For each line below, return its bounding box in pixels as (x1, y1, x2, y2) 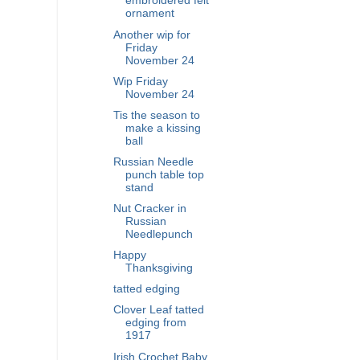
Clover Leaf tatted (112, 304, 204, 317)
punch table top (125, 168, 204, 181)
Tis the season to (112, 108, 200, 121)
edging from (125, 317, 186, 329)
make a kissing (125, 121, 201, 134)
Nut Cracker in (112, 202, 186, 215)
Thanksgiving (125, 262, 193, 275)
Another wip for (112, 28, 190, 41)
